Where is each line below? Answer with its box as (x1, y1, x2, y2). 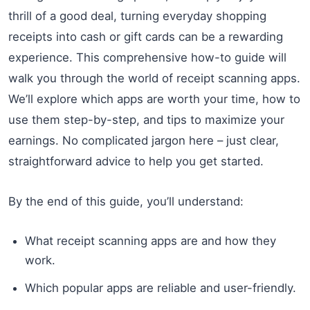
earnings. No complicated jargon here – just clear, (8, 133, 279, 147)
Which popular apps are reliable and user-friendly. (25, 280, 296, 295)
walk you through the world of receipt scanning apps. (8, 71, 300, 85)
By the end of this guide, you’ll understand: (8, 194, 244, 208)
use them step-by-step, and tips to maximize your (8, 112, 284, 127)
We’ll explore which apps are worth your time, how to (8, 91, 300, 106)
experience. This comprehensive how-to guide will (8, 50, 286, 64)
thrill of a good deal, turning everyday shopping (8, 8, 266, 23)
